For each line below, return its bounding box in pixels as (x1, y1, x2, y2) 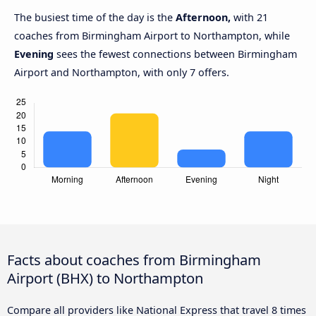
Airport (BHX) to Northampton (7, 268, 203, 288)
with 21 (231, 11, 268, 25)
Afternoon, (176, 11, 231, 25)
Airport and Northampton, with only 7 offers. (14, 66, 229, 80)
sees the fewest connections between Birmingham (54, 47, 297, 61)
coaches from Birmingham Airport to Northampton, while (14, 29, 290, 43)
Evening (14, 47, 54, 61)
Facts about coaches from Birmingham (7, 250, 261, 270)
